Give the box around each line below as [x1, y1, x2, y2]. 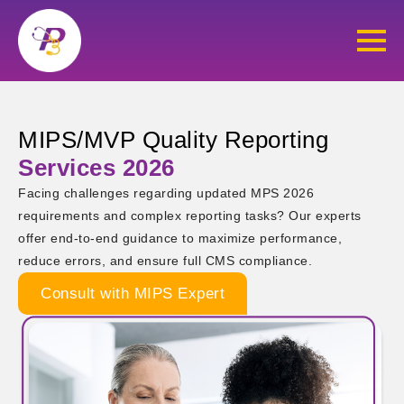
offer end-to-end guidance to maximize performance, [18, 232, 342, 245]
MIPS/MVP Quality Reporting [18, 126, 328, 153]
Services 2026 [18, 154, 175, 181]
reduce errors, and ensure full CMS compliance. [18, 254, 312, 268]
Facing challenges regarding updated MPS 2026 [18, 187, 314, 200]
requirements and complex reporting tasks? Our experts [18, 209, 362, 223]
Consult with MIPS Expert [41, 285, 225, 302]
